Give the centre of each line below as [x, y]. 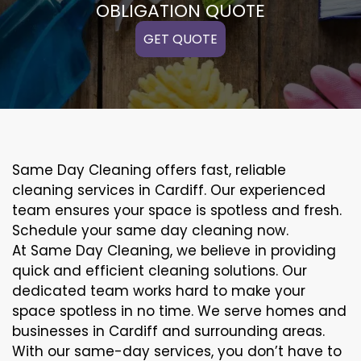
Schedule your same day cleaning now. [150, 230]
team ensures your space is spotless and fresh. [177, 210]
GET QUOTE [180, 39]
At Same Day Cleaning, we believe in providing [174, 250]
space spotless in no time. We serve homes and [179, 311]
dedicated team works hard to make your [159, 290]
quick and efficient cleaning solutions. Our [160, 270]
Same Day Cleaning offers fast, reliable [149, 170]
